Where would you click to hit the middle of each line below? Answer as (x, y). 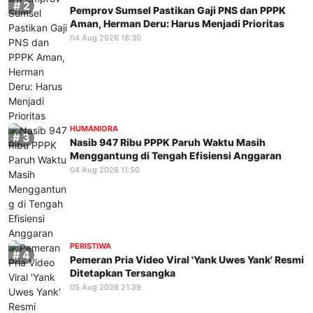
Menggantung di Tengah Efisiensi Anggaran (176, 156)
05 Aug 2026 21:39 (105, 287)
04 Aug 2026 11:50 (105, 170)
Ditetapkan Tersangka (123, 273)
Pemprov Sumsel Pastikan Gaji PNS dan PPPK (178, 10)
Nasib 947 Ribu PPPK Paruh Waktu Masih (168, 143)
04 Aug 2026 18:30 (105, 38)
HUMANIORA (94, 128)
